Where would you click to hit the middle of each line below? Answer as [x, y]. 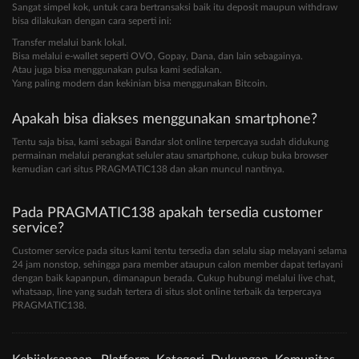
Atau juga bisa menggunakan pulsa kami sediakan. [117, 70]
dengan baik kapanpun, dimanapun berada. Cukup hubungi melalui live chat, [174, 278]
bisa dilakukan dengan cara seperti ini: [92, 21]
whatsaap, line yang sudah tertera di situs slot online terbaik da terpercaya [167, 292]
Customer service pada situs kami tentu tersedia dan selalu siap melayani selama [179, 251]
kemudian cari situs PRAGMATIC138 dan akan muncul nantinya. [148, 169]
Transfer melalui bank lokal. [69, 43]
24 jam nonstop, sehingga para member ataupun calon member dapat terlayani [177, 265]
